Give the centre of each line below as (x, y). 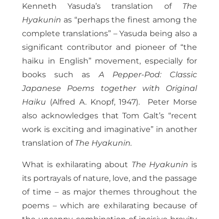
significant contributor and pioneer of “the (109, 47)
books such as (60, 75)
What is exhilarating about (77, 165)
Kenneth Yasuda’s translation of (102, 6)
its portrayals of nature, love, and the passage (109, 178)
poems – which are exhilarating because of (109, 206)
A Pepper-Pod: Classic (148, 75)
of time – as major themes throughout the (109, 192)
